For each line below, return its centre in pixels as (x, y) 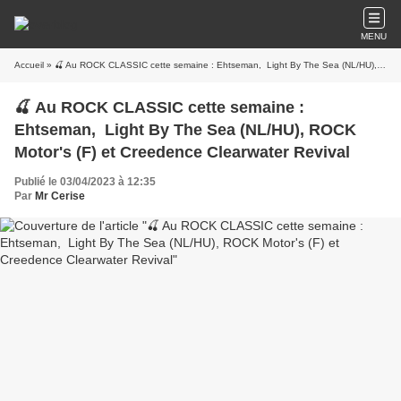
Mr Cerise (60, 196)
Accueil (29, 65)
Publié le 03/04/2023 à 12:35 (85, 182)
